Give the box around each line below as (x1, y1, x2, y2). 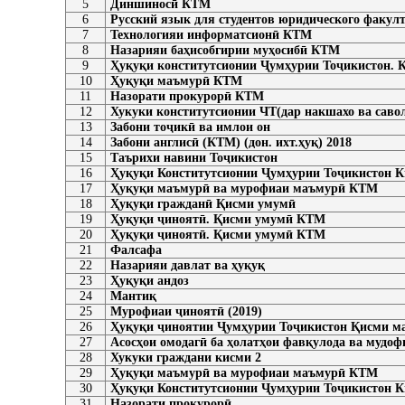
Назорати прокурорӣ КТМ (110, 89, 264, 103)
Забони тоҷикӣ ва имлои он (110, 120, 270, 134)
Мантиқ (110, 289, 156, 303)
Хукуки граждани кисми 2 (110, 351, 261, 364)
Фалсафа (110, 243, 162, 257)
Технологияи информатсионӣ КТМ (110, 28, 312, 42)
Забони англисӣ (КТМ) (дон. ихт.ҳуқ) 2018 (110, 136, 352, 149)
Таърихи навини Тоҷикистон (110, 151, 278, 165)
